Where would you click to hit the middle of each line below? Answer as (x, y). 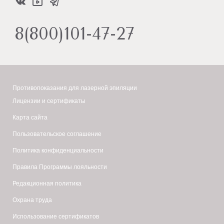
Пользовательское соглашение (57, 134)
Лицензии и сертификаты (49, 101)
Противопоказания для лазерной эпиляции (75, 88)
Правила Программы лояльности (60, 167)
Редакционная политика (47, 184)
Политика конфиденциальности (58, 151)
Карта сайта (30, 118)
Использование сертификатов (56, 217)
